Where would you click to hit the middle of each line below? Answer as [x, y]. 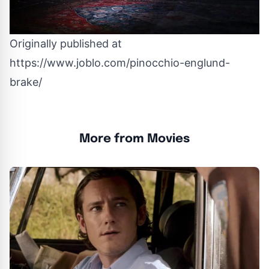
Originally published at [66, 43]
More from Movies [134, 139]
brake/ [26, 82]
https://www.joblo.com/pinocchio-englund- [120, 62]
